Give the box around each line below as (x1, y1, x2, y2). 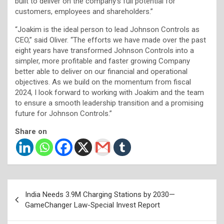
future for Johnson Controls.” (15, 108, 112, 118)
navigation (7, 195, 64, 210)
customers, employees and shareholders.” (15, 6, 153, 16)
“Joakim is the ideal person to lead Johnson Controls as (15, 24, 199, 34)
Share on (15, 126, 47, 136)
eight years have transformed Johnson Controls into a (15, 45, 194, 55)
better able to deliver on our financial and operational (15, 66, 187, 76)
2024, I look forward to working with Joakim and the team (15, 87, 204, 97)
